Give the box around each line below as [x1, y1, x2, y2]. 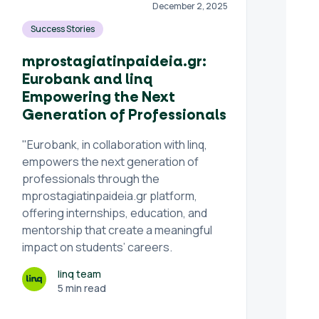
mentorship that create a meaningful [22, 222, 213, 238]
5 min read [58, 281, 107, 295]
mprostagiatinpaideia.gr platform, [22, 188, 198, 204]
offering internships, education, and [22, 205, 208, 221]
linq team [58, 267, 102, 281]
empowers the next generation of [22, 154, 199, 169]
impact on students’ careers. [22, 239, 173, 255]
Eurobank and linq [22, 70, 154, 89]
